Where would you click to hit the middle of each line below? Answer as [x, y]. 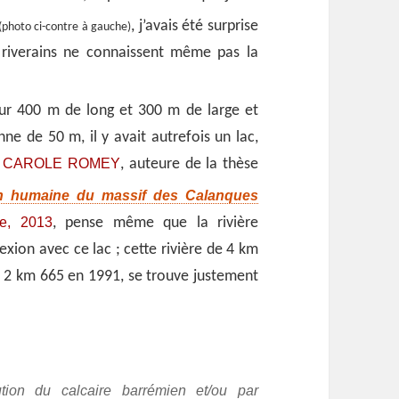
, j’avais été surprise [195, 26]
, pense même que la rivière [155, 223]
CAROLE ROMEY [62, 163]
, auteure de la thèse [189, 164]
